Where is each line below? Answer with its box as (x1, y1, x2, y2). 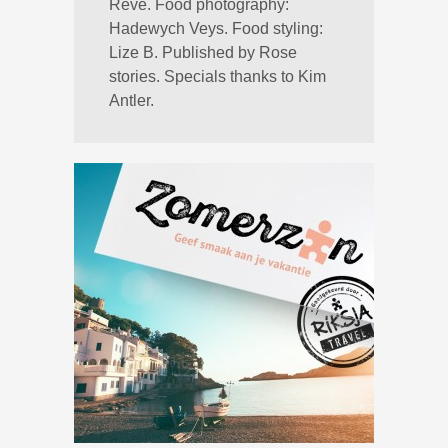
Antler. (109, 92, 154, 109)
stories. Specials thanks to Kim (109, 68, 326, 85)
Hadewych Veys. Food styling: (109, 20, 323, 37)
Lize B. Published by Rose (109, 44, 297, 61)
